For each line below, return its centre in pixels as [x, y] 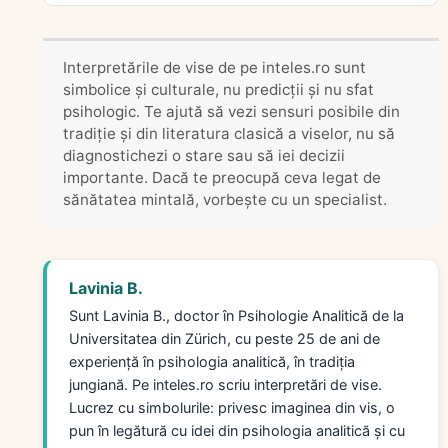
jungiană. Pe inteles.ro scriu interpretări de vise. [225, 384]
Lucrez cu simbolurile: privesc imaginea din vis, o [232, 407]
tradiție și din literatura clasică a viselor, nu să [229, 133]
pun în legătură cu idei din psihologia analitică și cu [237, 430]
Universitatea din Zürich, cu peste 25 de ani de [224, 338]
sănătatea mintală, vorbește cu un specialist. [225, 199]
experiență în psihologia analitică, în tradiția [212, 361]
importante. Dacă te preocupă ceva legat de [222, 177]
